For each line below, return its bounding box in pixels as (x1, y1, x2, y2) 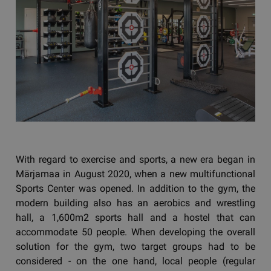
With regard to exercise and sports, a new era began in (16, 153, 255, 165)
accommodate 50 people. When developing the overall (16, 226, 255, 238)
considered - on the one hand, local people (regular (16, 255, 255, 267)
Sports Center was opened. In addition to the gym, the (16, 182, 255, 194)
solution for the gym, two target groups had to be (16, 240, 255, 252)
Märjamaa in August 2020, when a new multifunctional (16, 168, 255, 180)
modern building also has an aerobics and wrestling (16, 197, 255, 209)
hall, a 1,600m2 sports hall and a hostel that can (16, 211, 255, 223)
